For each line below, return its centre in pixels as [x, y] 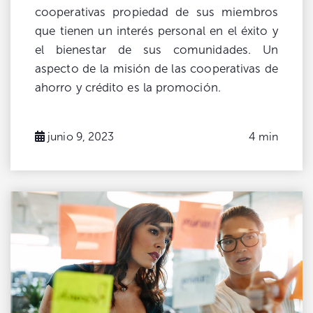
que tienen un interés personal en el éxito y [156, 31]
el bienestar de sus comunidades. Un [156, 50]
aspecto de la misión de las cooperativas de [156, 68]
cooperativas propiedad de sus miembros [156, 12]
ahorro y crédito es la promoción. [128, 87]
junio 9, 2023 [81, 136]
